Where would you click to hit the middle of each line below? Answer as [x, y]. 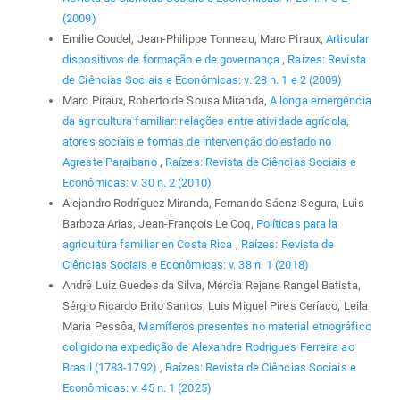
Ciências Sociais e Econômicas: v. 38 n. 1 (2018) [186, 265]
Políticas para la [297, 224]
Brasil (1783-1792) [111, 368]
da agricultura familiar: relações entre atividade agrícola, [206, 121]
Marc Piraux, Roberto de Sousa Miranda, [166, 101]
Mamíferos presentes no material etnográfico [255, 327]
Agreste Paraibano [111, 162]
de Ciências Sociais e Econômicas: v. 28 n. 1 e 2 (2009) [203, 80]
